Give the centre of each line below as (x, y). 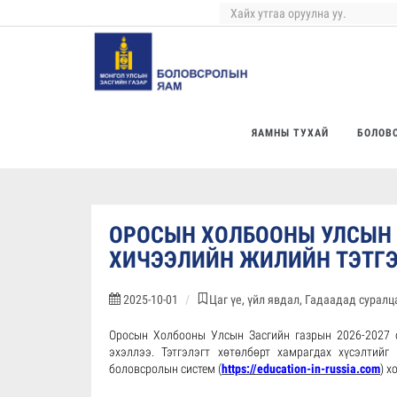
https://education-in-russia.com (301, 369)
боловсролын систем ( (165, 369)
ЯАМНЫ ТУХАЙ (290, 133)
